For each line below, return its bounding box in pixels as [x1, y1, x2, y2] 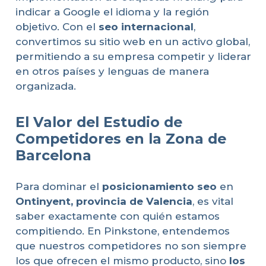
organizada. [15, 80, 76, 93]
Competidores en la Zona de [15, 130, 226, 148]
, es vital [192, 195, 233, 207]
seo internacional [98, 21, 194, 33]
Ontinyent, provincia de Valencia [15, 195, 192, 207]
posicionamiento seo [102, 180, 217, 192]
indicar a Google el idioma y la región [15, 6, 209, 18]
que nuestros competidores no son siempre [15, 239, 246, 252]
